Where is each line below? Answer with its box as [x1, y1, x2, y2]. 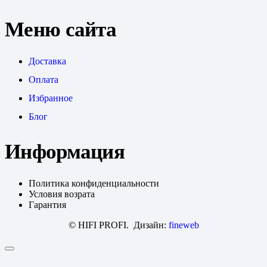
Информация [5, 139, 125, 163]
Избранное [29, 93, 73, 104]
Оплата [29, 74, 58, 85]
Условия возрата [29, 188, 95, 199]
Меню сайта [5, 18, 117, 41]
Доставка [29, 56, 66, 67]
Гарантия [29, 199, 69, 210]
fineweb [168, 219, 199, 230]
